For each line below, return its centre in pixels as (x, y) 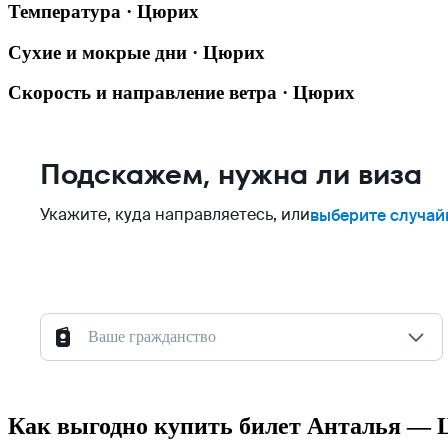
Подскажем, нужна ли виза (231, 175)
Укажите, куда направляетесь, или (175, 215)
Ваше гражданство (152, 337)
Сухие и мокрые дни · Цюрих (136, 52)
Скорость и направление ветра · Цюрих (181, 93)
